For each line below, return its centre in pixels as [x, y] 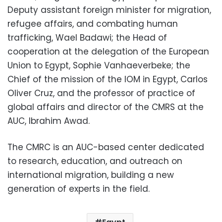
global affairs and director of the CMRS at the [106, 107]
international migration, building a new [91, 175]
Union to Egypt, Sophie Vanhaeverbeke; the [99, 65]
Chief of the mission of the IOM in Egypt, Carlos [108, 79]
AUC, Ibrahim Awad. [49, 121]
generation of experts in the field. [79, 189]
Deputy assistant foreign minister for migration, [109, 10]
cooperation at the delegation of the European [108, 51]
